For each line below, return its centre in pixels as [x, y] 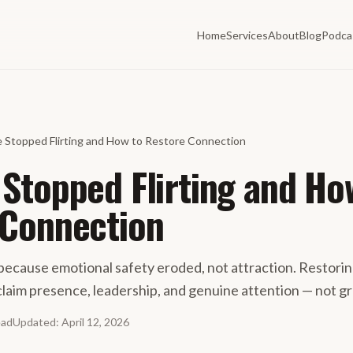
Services [247, 35]
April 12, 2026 [95, 322]
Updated [34, 322]
